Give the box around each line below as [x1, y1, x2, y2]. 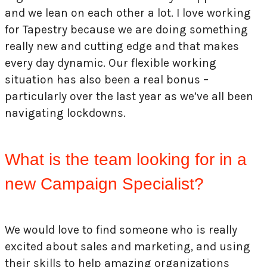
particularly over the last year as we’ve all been [5, 89, 253, 104]
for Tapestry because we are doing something [5, 23, 248, 37]
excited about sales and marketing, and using [5, 240, 250, 254]
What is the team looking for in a [5, 150, 247, 169]
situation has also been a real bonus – [5, 73, 209, 87]
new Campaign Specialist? [5, 175, 204, 194]
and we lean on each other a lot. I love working [5, 6, 251, 20]
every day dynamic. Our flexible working [5, 56, 216, 70]
